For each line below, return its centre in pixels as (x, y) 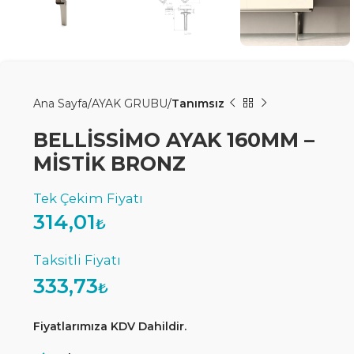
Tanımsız (198, 103)
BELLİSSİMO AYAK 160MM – (174, 139)
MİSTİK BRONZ (109, 163)
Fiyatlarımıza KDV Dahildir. (110, 326)
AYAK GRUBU (130, 103)
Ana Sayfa (60, 103)
